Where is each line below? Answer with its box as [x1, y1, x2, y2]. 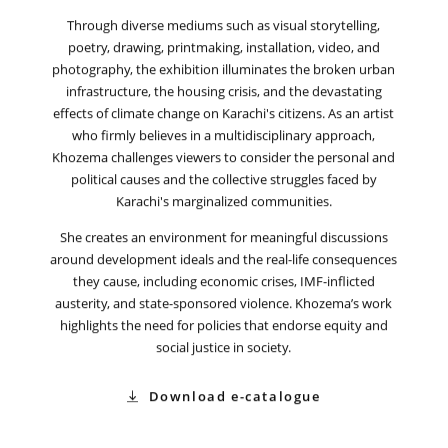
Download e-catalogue [148, 388, 321, 407]
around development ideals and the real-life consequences [50, 251, 398, 270]
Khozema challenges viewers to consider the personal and [52, 150, 396, 169]
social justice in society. [156, 339, 292, 358]
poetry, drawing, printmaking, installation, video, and [67, 40, 380, 59]
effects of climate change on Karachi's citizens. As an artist [53, 106, 395, 125]
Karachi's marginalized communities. [115, 194, 332, 213]
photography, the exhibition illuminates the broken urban [52, 62, 396, 81]
